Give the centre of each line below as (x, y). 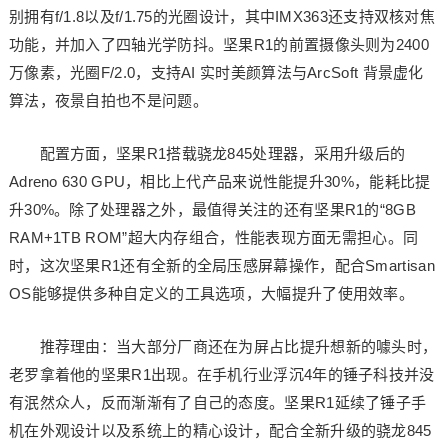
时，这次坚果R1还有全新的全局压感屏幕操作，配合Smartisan (221, 265)
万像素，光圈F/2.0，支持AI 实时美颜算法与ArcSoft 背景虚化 (216, 72)
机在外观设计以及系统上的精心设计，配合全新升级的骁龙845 (220, 430)
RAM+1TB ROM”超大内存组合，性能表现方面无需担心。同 (213, 237)
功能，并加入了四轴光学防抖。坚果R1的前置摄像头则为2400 (218, 44)
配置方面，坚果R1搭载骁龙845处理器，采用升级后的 (207, 153)
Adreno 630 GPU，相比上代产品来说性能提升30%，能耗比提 (219, 181)
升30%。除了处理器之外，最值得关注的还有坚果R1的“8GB (212, 209)
